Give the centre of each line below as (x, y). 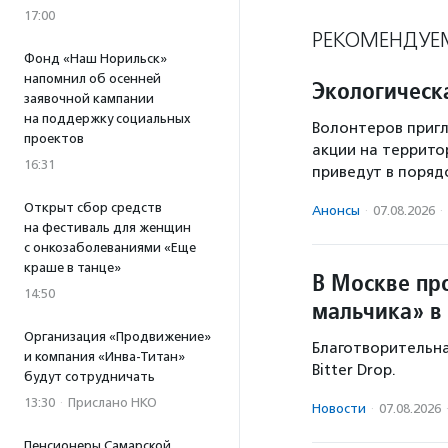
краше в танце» (72, 267)
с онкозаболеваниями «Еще (110, 247)
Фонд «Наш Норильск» (95, 58)
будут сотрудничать (89, 376)
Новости (339, 409)
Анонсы (336, 211)
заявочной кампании (89, 98)
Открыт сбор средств (93, 207)
